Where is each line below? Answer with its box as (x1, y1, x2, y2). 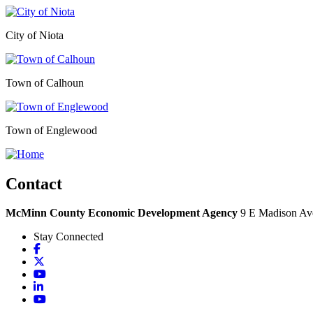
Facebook (40, 242, 83, 255)
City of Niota (6, 29, 64, 41)
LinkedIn (43, 280, 83, 293)
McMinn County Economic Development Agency (6, 207, 238, 219)
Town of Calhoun (6, 76, 84, 89)
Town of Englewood (6, 124, 97, 136)
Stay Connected (34, 231, 103, 243)
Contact (6, 174, 62, 193)
